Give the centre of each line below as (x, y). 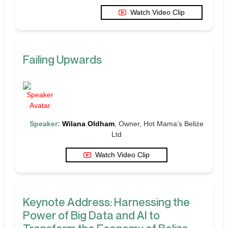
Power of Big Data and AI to (91, 215)
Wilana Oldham (88, 123)
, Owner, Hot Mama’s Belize (159, 123)
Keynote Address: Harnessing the (106, 202)
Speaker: (45, 123)
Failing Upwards (62, 59)
